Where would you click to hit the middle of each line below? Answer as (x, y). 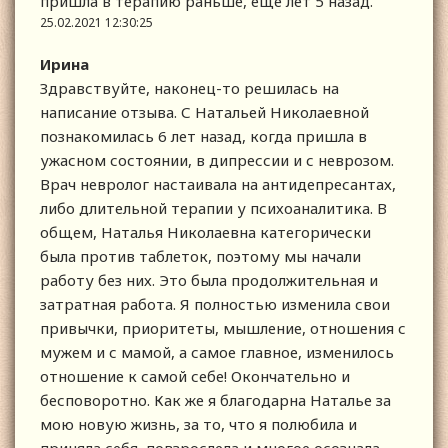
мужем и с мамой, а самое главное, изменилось (217, 352)
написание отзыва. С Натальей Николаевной (204, 112)
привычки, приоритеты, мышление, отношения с (223, 328)
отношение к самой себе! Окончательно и (195, 376)
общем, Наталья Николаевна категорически (205, 232)
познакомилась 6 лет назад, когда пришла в (203, 136)
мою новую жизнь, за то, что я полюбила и (198, 424)
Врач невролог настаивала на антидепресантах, (218, 184)
